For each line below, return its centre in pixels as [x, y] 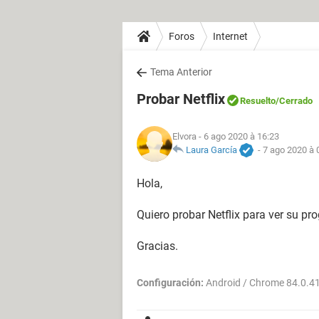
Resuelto [258, 101]
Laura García [211, 150]
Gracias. [157, 246]
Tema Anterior [181, 72]
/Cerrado [294, 101]
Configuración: [170, 283]
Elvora [184, 136]
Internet [230, 36]
